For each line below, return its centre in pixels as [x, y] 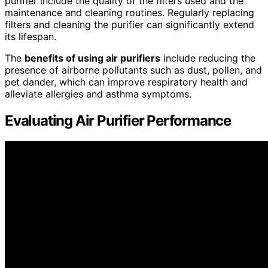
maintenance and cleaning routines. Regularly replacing [130, 12]
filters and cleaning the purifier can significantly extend [130, 24]
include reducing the [208, 58]
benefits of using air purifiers [92, 58]
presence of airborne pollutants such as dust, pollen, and [133, 70]
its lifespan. [31, 36]
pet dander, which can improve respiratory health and [126, 82]
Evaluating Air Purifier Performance [118, 120]
